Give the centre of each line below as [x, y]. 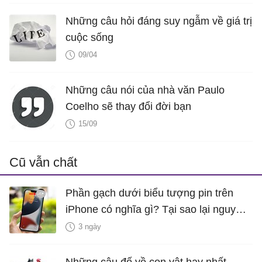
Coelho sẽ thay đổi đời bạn [128, 106]
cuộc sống [89, 37]
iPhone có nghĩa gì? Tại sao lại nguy [151, 209]
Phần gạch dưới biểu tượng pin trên [149, 193]
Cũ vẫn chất [43, 162]
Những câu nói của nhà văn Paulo [145, 90]
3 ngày [90, 226]
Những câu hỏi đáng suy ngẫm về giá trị [159, 21]
